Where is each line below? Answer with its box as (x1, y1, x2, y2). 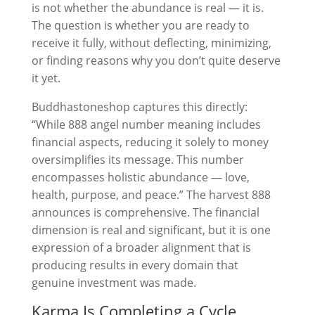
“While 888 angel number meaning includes (31, 117, 261, 132)
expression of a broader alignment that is (31, 240, 251, 255)
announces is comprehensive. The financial (31, 205, 259, 220)
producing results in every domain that (31, 257, 238, 273)
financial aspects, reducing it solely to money (31, 134, 269, 150)
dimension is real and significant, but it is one (31, 222, 271, 238)
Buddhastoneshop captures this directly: (31, 99, 247, 115)
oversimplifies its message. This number (31, 152, 244, 167)
